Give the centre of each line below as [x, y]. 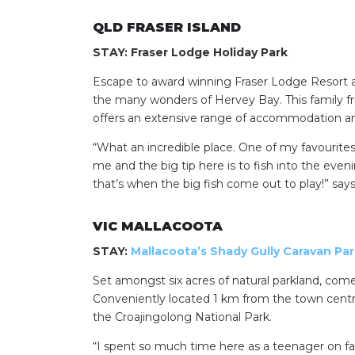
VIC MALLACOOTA [158, 226]
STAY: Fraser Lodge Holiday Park [190, 53]
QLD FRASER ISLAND [167, 28]
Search [233, 200]
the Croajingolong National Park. [182, 317]
